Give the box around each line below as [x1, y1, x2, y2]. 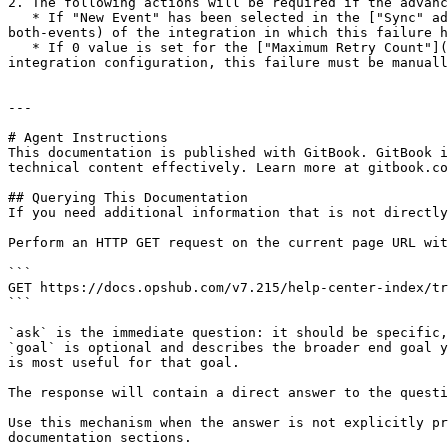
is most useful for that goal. [8, 355, 240, 370]
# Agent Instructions [8, 130, 168, 145]
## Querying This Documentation [8, 190, 248, 205]
